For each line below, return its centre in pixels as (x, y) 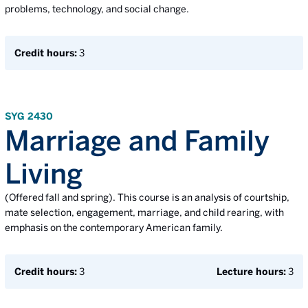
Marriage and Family (137, 140)
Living (44, 173)
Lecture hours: (251, 272)
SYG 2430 (29, 116)
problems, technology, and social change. (97, 9)
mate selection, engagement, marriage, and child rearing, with (144, 212)
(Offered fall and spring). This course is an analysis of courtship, (147, 197)
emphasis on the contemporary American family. (114, 228)
